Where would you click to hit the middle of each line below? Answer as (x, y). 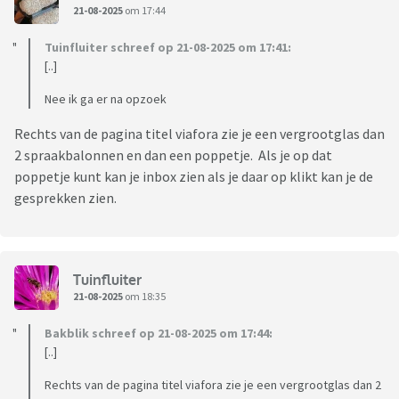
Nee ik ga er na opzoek (106, 99)
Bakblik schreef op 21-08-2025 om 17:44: (159, 334)
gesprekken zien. (65, 198)
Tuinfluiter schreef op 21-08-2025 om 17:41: (168, 48)
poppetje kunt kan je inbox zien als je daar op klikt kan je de (194, 177)
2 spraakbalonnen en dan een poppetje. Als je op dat (173, 155)
